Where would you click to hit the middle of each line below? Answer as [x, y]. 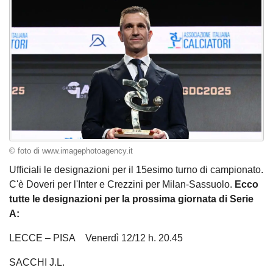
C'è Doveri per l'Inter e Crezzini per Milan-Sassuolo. [122, 185]
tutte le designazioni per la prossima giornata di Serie [131, 199]
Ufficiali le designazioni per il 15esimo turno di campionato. [136, 170]
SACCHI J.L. [37, 263]
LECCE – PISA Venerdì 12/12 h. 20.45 [96, 238]
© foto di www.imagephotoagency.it [71, 151]
